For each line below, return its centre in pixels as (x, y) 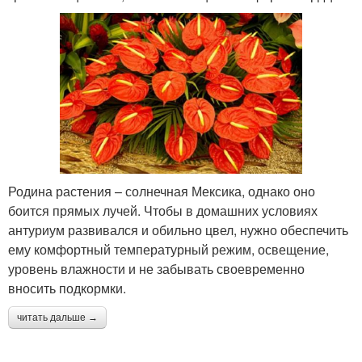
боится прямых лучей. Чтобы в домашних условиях (163, 211)
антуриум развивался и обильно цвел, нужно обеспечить (178, 230)
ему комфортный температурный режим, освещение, (168, 250)
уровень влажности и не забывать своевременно (156, 269)
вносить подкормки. (67, 288)
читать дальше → (57, 318)
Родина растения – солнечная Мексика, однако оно (162, 192)
